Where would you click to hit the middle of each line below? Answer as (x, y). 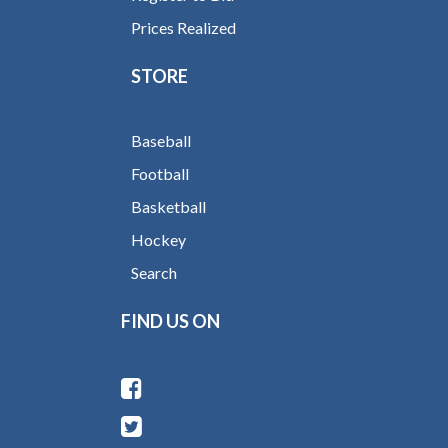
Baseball (161, 140)
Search (154, 272)
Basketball (169, 206)
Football (160, 173)
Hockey (159, 239)
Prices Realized (184, 28)
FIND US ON (171, 320)
